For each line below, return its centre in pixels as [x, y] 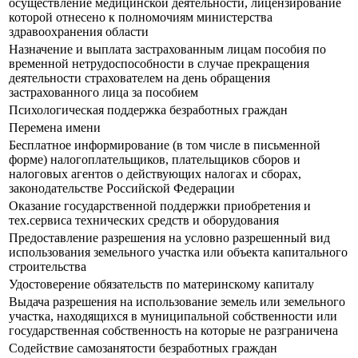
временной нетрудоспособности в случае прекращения [159, 64]
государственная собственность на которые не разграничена [173, 331]
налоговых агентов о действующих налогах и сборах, [155, 174]
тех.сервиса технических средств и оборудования [144, 221]
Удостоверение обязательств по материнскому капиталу [161, 284]
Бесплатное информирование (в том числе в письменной [165, 145]
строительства [48, 267]
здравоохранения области [79, 32]
